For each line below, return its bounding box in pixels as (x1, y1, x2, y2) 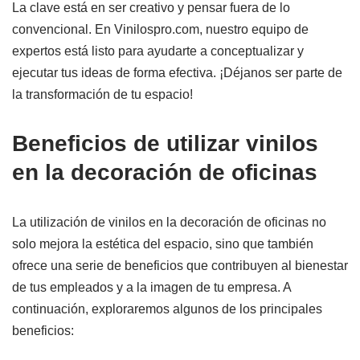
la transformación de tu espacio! (12, 87, 193, 101)
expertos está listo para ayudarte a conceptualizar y (12, 43, 304, 58)
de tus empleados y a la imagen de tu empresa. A (12, 280, 291, 294)
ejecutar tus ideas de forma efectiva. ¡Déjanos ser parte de (12, 65, 342, 80)
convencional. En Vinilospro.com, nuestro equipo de (12, 22, 309, 36)
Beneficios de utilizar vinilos (12, 130, 318, 156)
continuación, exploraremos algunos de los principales (12, 301, 322, 316)
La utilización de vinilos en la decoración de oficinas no (12, 215, 326, 229)
